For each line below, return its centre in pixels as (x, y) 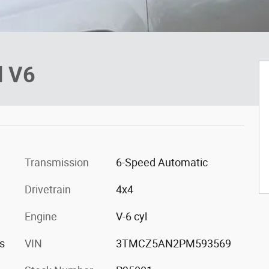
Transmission (57, 162)
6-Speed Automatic (162, 162)
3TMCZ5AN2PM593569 (173, 243)
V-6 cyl (131, 216)
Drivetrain (48, 189)
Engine (41, 216)
